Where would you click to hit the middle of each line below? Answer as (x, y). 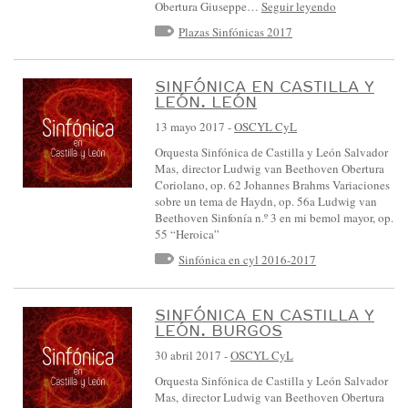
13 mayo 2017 (190, 127)
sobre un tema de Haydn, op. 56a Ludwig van (266, 202)
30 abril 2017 (188, 355)
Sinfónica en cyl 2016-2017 (247, 260)
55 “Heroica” (187, 235)
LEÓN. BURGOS (219, 330)
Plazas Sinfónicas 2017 (235, 31)
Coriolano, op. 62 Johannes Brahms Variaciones (272, 185)
